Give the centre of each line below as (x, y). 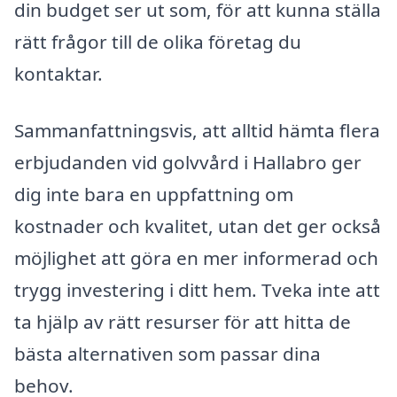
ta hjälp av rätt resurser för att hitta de (183, 322)
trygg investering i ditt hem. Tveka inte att (197, 290)
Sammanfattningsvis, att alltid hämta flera (197, 131)
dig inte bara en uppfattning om (154, 195)
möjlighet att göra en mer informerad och (196, 258)
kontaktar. (58, 74)
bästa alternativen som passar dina (167, 354)
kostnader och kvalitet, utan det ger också (198, 226)
